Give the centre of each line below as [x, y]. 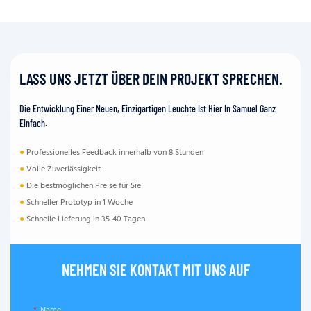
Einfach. [34, 124]
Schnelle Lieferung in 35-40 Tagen [85, 220]
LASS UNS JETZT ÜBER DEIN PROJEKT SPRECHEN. [151, 79]
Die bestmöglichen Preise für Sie [83, 186]
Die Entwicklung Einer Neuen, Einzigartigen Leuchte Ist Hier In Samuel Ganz [148, 109]
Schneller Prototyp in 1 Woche [79, 203]
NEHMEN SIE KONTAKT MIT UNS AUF [155, 269]
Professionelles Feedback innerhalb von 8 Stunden [114, 153]
